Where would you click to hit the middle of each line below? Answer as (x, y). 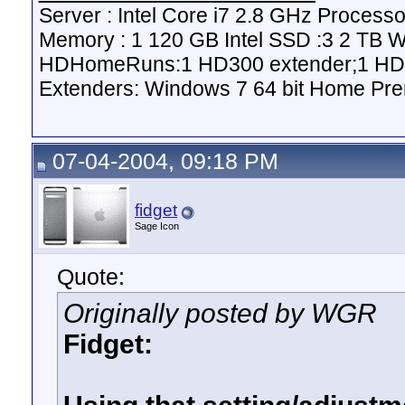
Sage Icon (157, 226)
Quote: (91, 277)
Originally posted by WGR (220, 313)
